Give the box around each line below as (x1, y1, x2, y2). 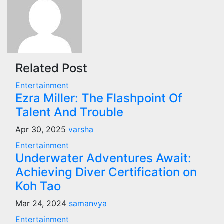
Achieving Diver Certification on (15, 164, 197, 179)
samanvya (69, 198, 107, 208)
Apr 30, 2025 (15, 124, 68, 134)
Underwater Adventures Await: (15, 150, 191, 165)
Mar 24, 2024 (15, 198, 69, 208)
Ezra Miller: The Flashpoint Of (15, 90, 182, 105)
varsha (68, 124, 93, 134)
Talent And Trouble (15, 104, 123, 119)
